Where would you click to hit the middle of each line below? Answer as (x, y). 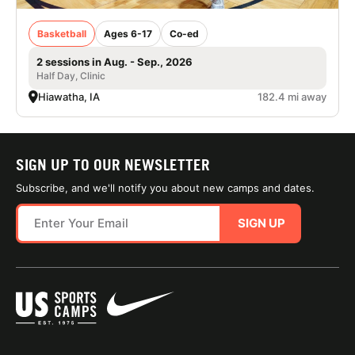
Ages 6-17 (128, 33)
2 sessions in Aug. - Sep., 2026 (115, 61)
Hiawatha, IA (69, 96)
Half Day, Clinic (71, 75)
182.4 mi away (292, 96)
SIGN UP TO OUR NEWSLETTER (113, 164)
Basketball (62, 33)
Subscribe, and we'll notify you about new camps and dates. (165, 187)
